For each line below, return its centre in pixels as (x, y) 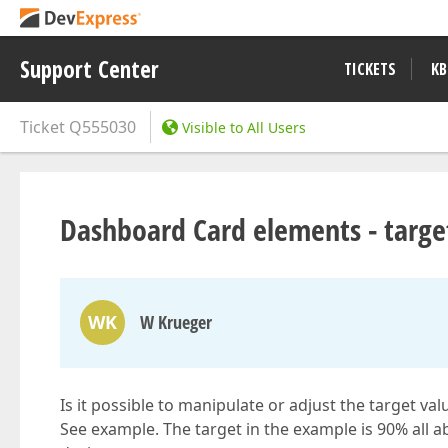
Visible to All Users (244, 127)
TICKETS (370, 69)
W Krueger (176, 322)
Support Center (89, 69)
